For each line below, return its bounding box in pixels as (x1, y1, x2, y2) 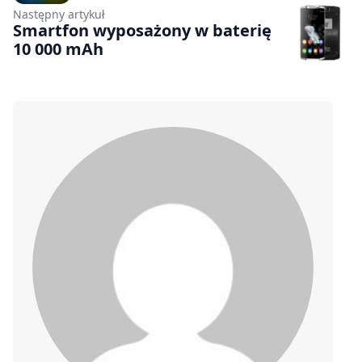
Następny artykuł (13, 6, 105, 22)
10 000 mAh (13, 37, 103, 60)
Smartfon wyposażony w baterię (13, 19, 271, 41)
